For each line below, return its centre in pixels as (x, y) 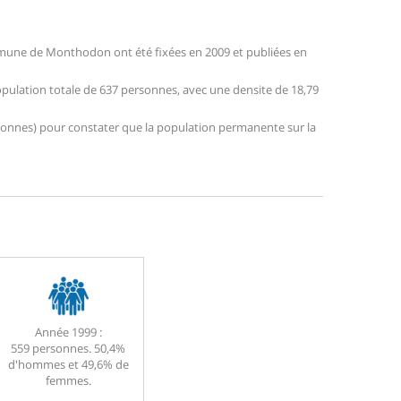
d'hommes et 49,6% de (68, 365)
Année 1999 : (68, 333)
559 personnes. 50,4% (68, 349)
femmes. (68, 381)
